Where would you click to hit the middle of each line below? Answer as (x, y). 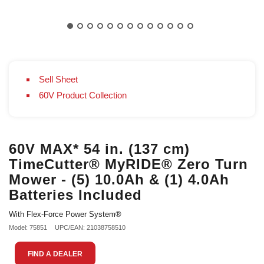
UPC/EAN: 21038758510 (90, 227)
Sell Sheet (58, 79)
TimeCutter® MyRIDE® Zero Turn (128, 164)
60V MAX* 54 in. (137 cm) (99, 149)
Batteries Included (75, 195)
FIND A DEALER (55, 254)
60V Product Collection (83, 95)
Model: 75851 (28, 227)
